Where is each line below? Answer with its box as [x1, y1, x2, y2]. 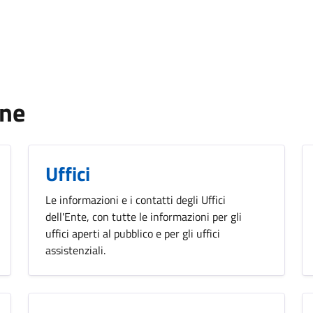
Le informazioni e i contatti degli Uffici [45, 191, 226, 208]
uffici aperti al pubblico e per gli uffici [45, 224, 220, 242]
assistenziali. [45, 241, 105, 259]
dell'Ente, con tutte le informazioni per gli [45, 208, 242, 225]
